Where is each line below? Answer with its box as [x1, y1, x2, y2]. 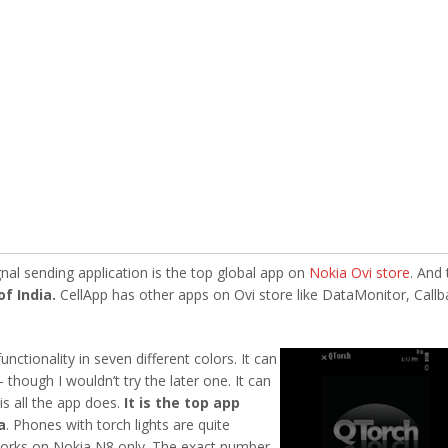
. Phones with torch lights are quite [5, 414, 230, 434]
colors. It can [193, 348, 277, 368]
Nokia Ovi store [308, 262, 410, 282]
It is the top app [123, 392, 240, 412]
